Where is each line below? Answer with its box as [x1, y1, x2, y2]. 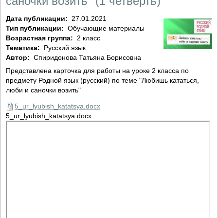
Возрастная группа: [6, 34, 75, 42]
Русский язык [42, 43, 86, 52]
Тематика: [6, 43, 42, 52]
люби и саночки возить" [6, 86, 81, 94]
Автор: [6, 53, 32, 61]
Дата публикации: [6, 14, 70, 22]
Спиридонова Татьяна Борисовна [32, 53, 141, 61]
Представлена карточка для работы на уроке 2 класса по [6, 66, 189, 74]
